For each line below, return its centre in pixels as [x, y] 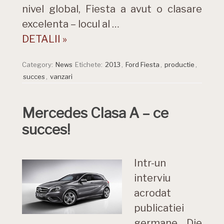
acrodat [152, 193]
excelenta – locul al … [71, 24]
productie [179, 64]
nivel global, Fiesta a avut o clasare [112, 9]
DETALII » [44, 39]
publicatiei [159, 208]
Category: [38, 64]
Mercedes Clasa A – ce [95, 113]
